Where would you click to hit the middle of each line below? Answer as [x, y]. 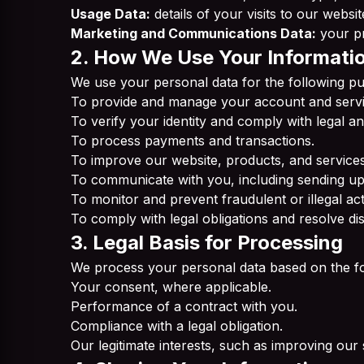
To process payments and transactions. [193, 141]
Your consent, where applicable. [171, 287]
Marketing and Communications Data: [193, 33]
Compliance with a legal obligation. [177, 326]
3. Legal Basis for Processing [207, 243]
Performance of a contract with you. [184, 306]
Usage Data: [110, 14]
